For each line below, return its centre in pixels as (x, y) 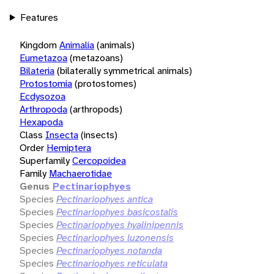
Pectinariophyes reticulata (112, 263)
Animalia (77, 45)
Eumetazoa (43, 57)
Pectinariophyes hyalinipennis (120, 224)
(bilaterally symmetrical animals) (124, 70)
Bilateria (37, 70)
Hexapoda (41, 122)
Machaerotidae (80, 173)
